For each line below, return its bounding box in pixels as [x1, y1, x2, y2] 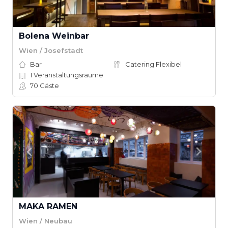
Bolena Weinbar [19, 31, 89, 41]
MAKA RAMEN [19, 202, 77, 211]
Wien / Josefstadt [19, 46, 83, 54]
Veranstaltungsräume [32, 71, 103, 79]
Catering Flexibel [125, 60, 182, 68]
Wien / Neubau [19, 216, 72, 225]
